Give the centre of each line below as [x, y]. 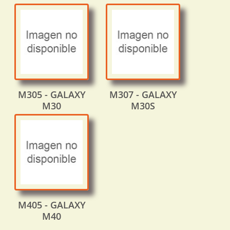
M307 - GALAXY [143, 95]
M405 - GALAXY [52, 205]
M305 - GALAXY [52, 95]
